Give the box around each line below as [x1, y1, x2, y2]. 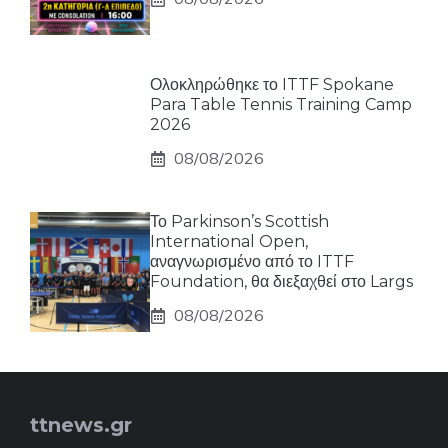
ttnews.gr [30, 413, 132, 438]
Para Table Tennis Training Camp [150, 95, 412, 115]
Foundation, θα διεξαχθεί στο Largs [150, 272, 413, 292]
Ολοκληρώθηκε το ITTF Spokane [150, 75, 394, 95]
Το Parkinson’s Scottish [150, 212, 329, 232]
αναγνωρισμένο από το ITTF [150, 252, 354, 272]
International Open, [150, 232, 308, 252]
